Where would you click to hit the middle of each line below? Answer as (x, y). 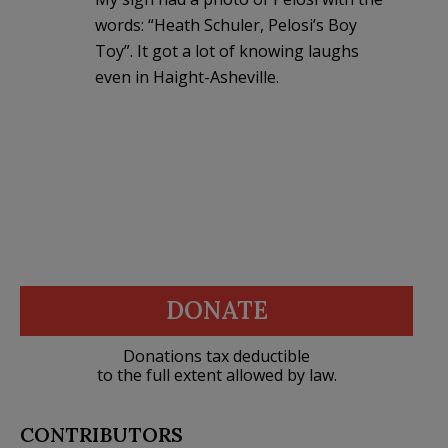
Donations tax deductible (216, 355)
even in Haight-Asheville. (187, 76)
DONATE (216, 310)
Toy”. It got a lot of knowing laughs (227, 50)
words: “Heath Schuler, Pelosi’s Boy (226, 24)
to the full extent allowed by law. (216, 374)
